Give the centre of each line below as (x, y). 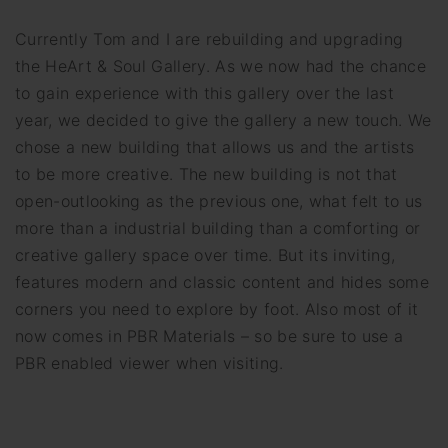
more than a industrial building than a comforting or (218, 228)
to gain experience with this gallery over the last (205, 93)
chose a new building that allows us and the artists (215, 147)
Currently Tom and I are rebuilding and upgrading (209, 39)
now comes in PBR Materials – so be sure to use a (209, 336)
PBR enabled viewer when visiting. (149, 363)
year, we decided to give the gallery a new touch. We (223, 120)
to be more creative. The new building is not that (206, 174)
